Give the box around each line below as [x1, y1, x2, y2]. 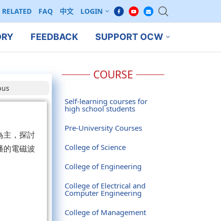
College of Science [64, 142, 126, 152]
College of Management [64, 207, 146, 217]
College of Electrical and [64, 180, 146, 190]
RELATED [2, 6, 32, 16]
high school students [64, 103, 135, 113]
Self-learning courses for [64, 96, 147, 106]
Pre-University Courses [64, 122, 142, 133]
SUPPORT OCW [95, 32, 163, 42]
